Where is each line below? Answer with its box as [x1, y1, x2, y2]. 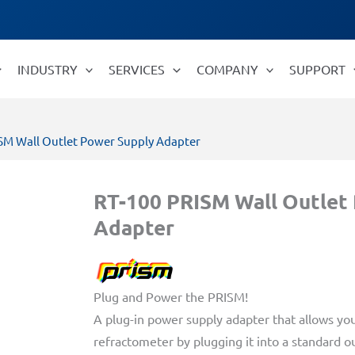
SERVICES [109, 61, 166, 77]
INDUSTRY [17, 61, 78, 77]
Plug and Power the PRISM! [94, 288, 248, 305]
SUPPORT [289, 61, 346, 77]
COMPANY [196, 61, 258, 77]
